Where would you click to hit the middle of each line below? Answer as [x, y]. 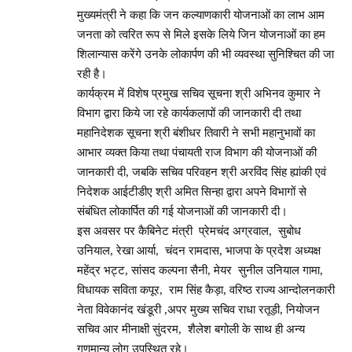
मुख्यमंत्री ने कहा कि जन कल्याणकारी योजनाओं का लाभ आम [201, 15]
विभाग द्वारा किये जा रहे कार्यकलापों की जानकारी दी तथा [189, 113]
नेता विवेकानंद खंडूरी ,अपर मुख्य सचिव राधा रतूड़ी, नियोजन [198, 309]
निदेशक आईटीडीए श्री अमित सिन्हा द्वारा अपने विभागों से [192, 191]
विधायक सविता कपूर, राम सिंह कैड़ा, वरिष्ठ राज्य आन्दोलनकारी [206, 290]
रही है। [92, 73]
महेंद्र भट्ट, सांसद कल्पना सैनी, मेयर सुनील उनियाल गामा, [200, 270]
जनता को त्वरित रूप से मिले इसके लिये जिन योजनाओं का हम [201, 34]
